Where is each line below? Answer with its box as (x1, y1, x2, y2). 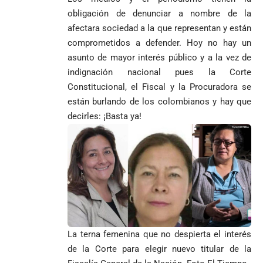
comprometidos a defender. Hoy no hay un (68, 37, 251, 48)
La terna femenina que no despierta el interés (68, 229, 251, 240)
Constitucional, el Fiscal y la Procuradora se (68, 81, 251, 92)
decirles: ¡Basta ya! (68, 110, 141, 122)
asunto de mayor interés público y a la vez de (68, 52, 251, 63)
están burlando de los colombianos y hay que (68, 96, 251, 107)
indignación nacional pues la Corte (68, 66, 251, 77)
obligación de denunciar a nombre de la (68, 8, 251, 19)
